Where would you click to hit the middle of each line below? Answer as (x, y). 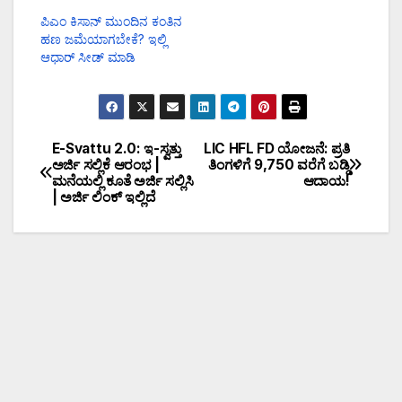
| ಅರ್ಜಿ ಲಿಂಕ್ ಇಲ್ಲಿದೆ (103, 197)
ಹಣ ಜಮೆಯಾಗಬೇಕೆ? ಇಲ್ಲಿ (104, 39)
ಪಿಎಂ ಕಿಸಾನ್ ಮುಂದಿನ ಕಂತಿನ (111, 21)
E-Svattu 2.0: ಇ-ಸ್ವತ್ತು (117, 148)
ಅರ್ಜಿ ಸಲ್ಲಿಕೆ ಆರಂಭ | (106, 164)
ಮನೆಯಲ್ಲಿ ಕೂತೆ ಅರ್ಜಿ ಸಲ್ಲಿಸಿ (122, 180)
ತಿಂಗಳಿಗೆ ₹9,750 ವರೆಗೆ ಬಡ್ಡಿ (279, 164)
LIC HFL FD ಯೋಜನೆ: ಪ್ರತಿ (276, 148)
